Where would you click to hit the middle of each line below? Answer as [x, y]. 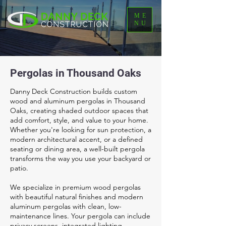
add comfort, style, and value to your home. [79, 120]
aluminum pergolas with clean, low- [66, 206]
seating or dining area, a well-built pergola [77, 149]
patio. [19, 168]
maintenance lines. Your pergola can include [80, 216]
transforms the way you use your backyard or [80, 158]
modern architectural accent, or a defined [76, 139]
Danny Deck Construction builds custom [74, 91]
